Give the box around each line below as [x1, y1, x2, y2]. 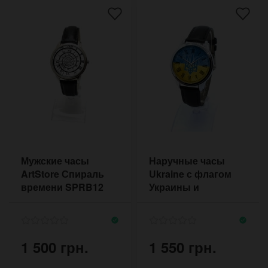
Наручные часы [149, 153, 225, 167]
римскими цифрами [149, 193, 245, 207]
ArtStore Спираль [21, 166, 104, 181]
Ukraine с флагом [149, 166, 232, 181]
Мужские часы [21, 153, 89, 167]
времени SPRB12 [21, 179, 103, 194]
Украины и [149, 179, 199, 194]
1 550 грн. [149, 236, 217, 257]
